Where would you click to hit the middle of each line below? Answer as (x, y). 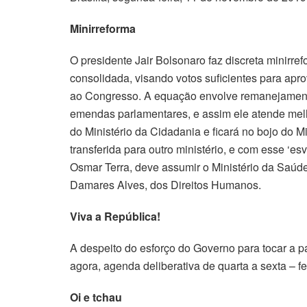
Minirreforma (103, 28)
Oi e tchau (96, 297)
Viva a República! (115, 216)
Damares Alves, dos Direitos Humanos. (165, 184)
